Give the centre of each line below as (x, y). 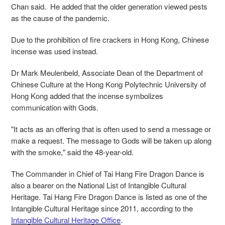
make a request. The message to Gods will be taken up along (111, 141)
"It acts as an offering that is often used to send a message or (111, 129)
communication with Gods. (57, 107)
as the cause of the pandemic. (62, 18)
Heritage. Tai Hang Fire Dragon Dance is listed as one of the (109, 197)
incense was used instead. (55, 51)
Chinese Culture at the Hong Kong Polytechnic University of (108, 84)
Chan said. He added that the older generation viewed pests (109, 7)
